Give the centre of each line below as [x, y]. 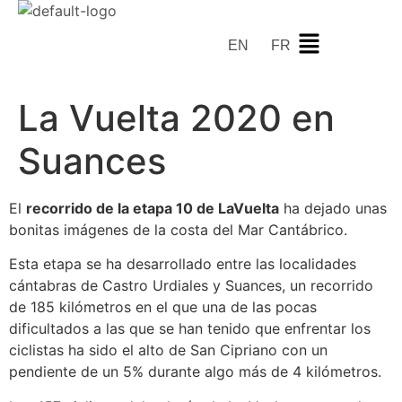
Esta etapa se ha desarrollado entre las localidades [183, 264]
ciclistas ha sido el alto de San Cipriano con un [168, 350]
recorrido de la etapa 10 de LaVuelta [153, 208]
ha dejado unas [333, 208]
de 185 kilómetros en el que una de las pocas [163, 307]
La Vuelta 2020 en [176, 118]
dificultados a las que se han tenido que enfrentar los [190, 329]
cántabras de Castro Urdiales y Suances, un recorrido [191, 286]
